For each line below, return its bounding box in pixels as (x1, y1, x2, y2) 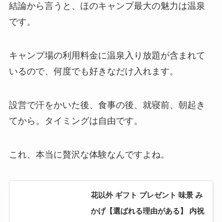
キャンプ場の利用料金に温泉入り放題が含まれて (8, 51, 205, 61)
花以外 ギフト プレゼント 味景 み (90, 190, 203, 199)
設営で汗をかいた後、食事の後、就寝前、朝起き (8, 100, 205, 110)
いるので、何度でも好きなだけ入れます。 (8, 66, 178, 77)
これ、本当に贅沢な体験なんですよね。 (8, 149, 169, 160)
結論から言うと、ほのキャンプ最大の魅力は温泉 (8, 1, 205, 11)
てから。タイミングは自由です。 (8, 116, 143, 126)
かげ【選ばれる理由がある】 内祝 (90, 206, 204, 215)
